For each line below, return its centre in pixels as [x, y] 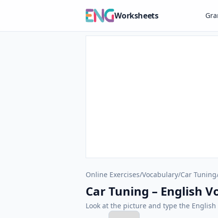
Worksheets [136, 16]
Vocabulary [160, 174]
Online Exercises [113, 174]
